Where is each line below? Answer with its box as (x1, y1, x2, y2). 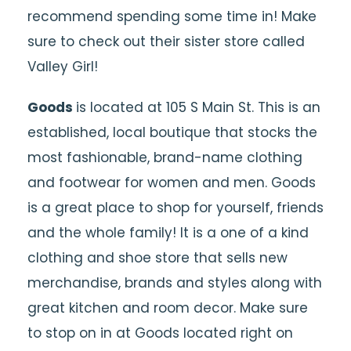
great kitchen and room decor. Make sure (27, 299, 308, 317)
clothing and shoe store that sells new (27, 248, 288, 267)
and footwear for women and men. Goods (27, 173, 316, 192)
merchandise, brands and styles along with (27, 273, 322, 292)
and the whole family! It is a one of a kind (27, 223, 309, 242)
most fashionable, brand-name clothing (27, 148, 302, 167)
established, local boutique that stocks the (27, 123, 317, 142)
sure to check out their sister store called (27, 32, 305, 51)
